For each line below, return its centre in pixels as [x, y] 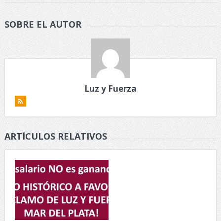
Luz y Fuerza [110, 89]
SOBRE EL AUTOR [43, 24]
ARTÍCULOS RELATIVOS [55, 136]
